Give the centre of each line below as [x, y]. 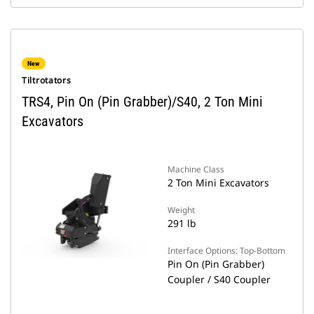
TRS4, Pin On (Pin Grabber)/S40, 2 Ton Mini [142, 102]
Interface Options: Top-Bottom [226, 251]
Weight [181, 210]
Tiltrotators [47, 80]
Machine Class [196, 169]
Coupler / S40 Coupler [219, 279]
